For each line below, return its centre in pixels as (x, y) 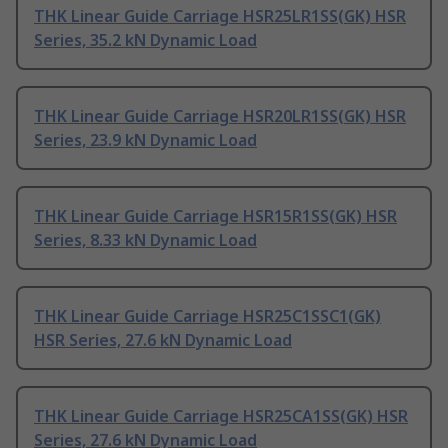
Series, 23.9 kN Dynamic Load (145, 140)
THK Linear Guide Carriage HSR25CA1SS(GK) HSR (221, 416)
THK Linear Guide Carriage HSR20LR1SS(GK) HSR (220, 116)
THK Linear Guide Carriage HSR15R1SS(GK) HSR (215, 216)
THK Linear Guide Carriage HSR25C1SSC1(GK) (207, 316)
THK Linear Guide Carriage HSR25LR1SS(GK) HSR (220, 16)
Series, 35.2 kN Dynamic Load (145, 40)
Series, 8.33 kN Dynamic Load (145, 240)
